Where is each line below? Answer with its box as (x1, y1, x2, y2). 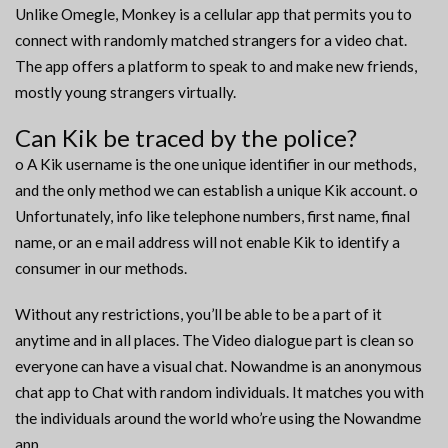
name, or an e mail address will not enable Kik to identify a (15, 233, 400, 252)
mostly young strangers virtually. (15, 83, 236, 102)
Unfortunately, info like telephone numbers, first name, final (15, 207, 410, 226)
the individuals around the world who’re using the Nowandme (15, 409, 421, 428)
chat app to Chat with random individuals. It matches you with (15, 383, 424, 402)
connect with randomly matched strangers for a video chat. (15, 31, 407, 50)
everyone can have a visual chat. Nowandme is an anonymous (15, 357, 422, 376)
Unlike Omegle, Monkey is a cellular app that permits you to (15, 5, 412, 24)
